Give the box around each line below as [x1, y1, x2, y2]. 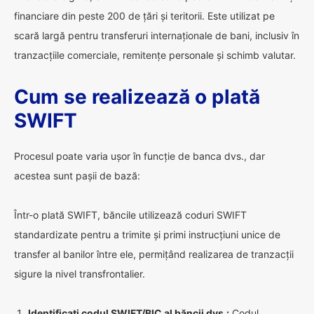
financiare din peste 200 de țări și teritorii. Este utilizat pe [14, 10, 275, 22]
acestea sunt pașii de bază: [14, 170, 140, 182]
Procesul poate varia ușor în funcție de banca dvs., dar [14, 150, 265, 162]
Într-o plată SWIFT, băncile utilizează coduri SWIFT [14, 209, 247, 221]
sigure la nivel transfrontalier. [14, 268, 145, 280]
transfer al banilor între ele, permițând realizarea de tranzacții [14, 248, 294, 260]
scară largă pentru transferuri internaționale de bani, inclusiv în [14, 29, 299, 41]
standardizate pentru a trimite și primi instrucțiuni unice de [14, 228, 280, 240]
